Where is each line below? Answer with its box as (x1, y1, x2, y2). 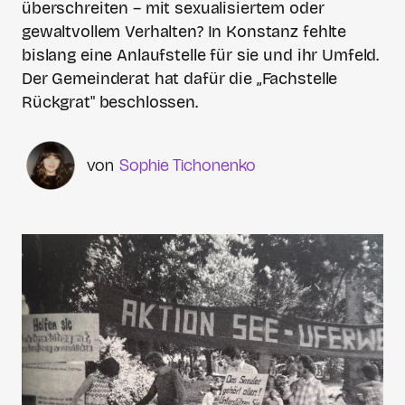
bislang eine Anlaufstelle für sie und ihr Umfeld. (22, 45, 380, 65)
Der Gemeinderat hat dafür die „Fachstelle (22, 69, 338, 89)
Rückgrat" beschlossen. (22, 92, 198, 112)
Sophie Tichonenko (119, 155, 257, 176)
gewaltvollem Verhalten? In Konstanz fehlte (22, 22, 347, 42)
